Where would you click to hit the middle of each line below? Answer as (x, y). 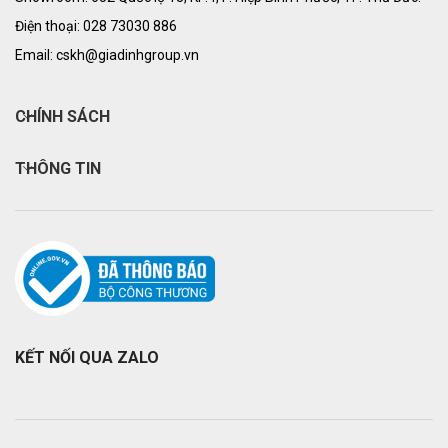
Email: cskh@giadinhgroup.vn (107, 55)
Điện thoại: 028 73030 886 (96, 26)
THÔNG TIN (58, 169)
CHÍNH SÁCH (62, 117)
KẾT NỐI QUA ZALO (87, 357)
